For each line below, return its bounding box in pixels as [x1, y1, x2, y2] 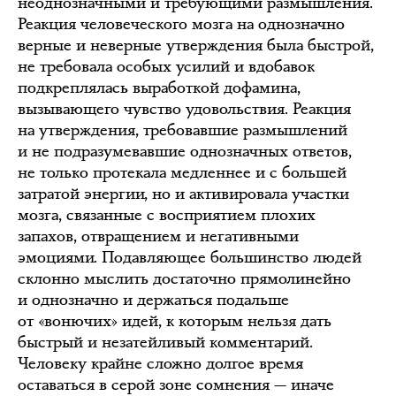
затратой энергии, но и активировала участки [18, 183, 349, 204]
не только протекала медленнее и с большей [18, 162, 346, 183]
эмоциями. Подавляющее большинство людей [18, 247, 362, 268]
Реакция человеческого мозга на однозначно [18, 13, 345, 34]
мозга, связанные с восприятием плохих [18, 204, 316, 225]
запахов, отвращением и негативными [18, 225, 299, 247]
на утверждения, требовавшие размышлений [18, 119, 347, 141]
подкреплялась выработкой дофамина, [18, 77, 301, 98]
